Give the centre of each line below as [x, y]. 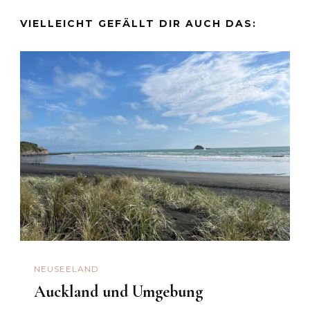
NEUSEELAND [66, 269]
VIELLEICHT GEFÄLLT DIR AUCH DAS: [138, 23]
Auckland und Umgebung [118, 291]
